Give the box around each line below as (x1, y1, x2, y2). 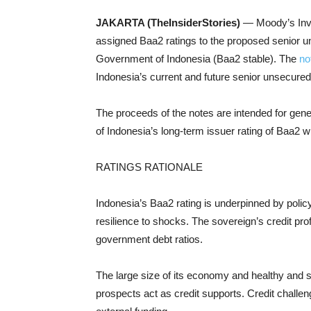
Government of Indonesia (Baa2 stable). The (96, 53, 299, 65)
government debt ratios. (96, 233, 203, 246)
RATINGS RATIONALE (96, 161, 203, 174)
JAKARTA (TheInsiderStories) (96, 17, 243, 29)
